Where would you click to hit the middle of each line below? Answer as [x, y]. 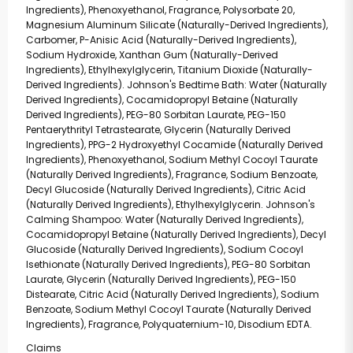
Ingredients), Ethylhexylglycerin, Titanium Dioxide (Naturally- [169, 70]
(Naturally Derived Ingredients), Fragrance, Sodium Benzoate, [171, 175]
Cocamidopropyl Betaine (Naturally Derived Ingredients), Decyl [176, 234]
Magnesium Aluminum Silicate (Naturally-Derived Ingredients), [176, 25]
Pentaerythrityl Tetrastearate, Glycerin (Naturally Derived [158, 130]
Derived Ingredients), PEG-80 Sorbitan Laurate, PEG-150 [156, 115]
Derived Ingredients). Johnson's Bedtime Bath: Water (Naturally [176, 85]
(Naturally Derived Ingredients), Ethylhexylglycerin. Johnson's [170, 204]
